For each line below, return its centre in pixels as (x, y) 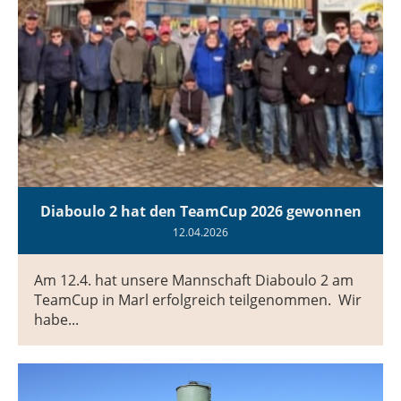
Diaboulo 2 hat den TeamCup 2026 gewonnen (200, 211)
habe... (56, 319)
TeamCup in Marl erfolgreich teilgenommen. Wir (198, 299)
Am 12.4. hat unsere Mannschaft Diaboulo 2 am (194, 280)
